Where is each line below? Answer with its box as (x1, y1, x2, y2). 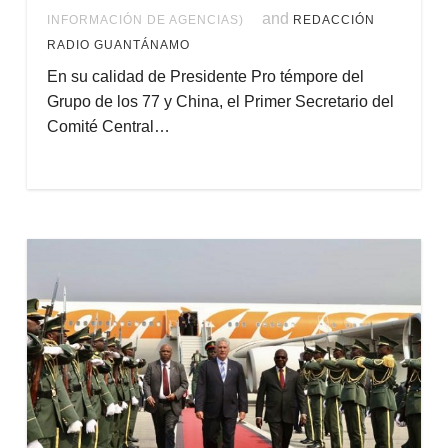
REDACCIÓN (292, 13, 375, 27)
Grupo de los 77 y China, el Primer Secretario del (46, 93, 394, 110)
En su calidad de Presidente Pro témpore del (46, 68, 364, 85)
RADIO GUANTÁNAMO (46, 38, 190, 52)
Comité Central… (46, 118, 170, 135)
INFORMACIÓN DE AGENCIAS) (46, 13, 244, 27)
